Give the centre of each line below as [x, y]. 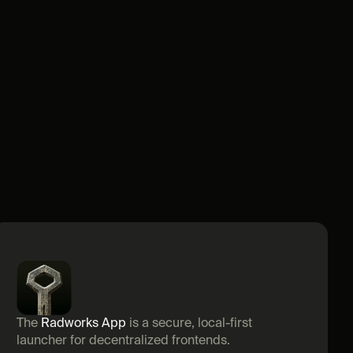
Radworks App [84, 324]
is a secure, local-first [190, 324]
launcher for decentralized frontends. [124, 341]
